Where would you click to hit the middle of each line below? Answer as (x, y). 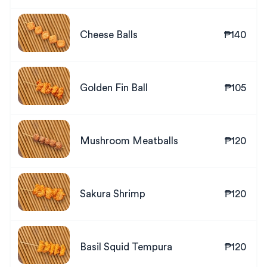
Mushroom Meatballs (129, 141)
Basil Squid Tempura (126, 247)
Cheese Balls (109, 35)
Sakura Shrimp (113, 194)
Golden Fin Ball (114, 88)
